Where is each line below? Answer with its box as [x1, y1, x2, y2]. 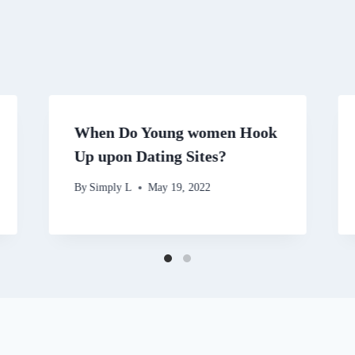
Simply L [89, 181, 132, 194]
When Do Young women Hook [74, 124, 277, 142]
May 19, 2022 [147, 181, 211, 194]
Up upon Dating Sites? [74, 147, 227, 166]
